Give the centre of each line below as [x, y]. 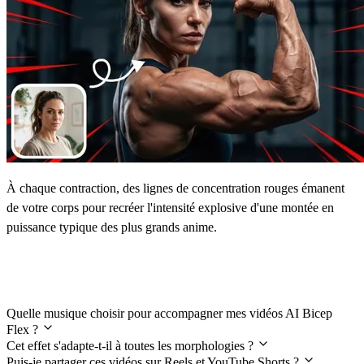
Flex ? [24, 329]
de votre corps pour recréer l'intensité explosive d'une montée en [170, 207]
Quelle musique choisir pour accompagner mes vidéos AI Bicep [169, 313]
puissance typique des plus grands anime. [112, 227]
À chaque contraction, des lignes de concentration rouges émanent [175, 188]
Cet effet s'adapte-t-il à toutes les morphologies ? [132, 345]
